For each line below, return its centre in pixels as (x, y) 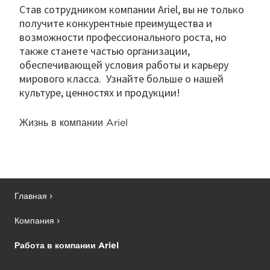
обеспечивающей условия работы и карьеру (124, 64)
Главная (31, 196)
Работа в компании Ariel (67, 246)
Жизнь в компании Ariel (75, 123)
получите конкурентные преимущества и (116, 23)
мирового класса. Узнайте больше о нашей (121, 78)
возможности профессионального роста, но (123, 37)
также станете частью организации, (105, 51)
